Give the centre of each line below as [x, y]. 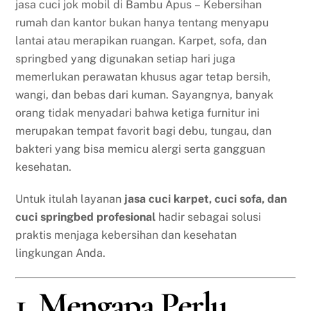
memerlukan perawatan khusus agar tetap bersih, [143, 76]
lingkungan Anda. [61, 253]
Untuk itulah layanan [70, 199]
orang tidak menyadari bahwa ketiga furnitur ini [138, 112]
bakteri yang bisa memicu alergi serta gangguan [141, 149]
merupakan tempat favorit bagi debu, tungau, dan [144, 131]
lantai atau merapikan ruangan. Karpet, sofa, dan [141, 40]
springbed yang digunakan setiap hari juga [126, 58]
